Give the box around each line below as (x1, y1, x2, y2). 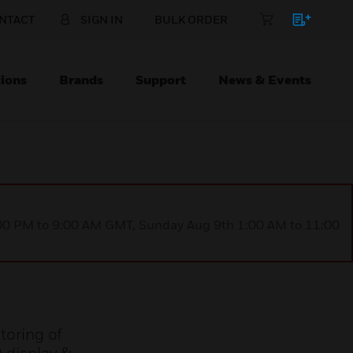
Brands (59, 72, 103, 87)
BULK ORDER (154, 13, 228, 26)
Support (136, 72, 186, 87)
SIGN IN (80, 13, 123, 26)
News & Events (218, 72, 311, 87)
